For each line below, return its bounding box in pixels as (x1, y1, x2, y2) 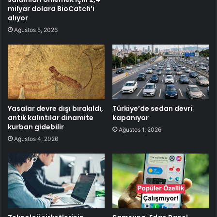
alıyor (8, 13, 28, 23)
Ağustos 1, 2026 (119, 125, 161, 133)
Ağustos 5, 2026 (14, 26, 58, 33)
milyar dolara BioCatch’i (8, 3, 94, 14)
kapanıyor (112, 112, 149, 123)
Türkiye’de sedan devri (112, 103, 192, 113)
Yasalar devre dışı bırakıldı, (8, 103, 103, 113)
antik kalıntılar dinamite (8, 112, 93, 123)
